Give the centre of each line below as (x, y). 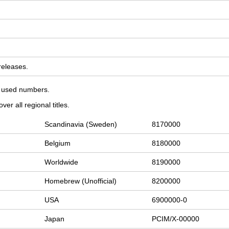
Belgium (58, 143)
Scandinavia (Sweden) (81, 124)
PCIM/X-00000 (176, 219)
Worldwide (62, 162)
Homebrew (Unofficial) (81, 181)
